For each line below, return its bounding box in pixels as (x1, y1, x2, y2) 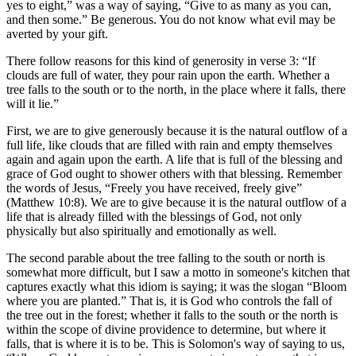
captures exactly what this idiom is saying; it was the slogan (6, 280, 307, 294)
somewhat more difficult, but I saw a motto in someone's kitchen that (6, 265, 350, 280)
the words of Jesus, (6, 181, 105, 195)
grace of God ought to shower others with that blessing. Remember (6, 167, 342, 181)
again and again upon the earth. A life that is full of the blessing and (6, 153, 342, 167)
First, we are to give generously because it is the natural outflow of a (6, 124, 347, 138)
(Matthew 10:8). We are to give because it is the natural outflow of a (6, 195, 346, 210)
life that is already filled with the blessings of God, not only (6, 210, 302, 224)
